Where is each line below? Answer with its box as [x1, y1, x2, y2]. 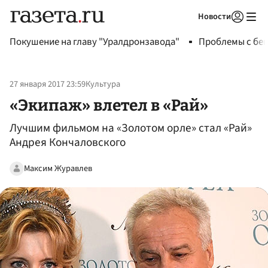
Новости [198, 10, 231, 23]
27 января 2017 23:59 [10, 78, 86, 91]
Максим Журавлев [24, 162, 92, 175]
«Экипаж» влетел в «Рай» [10, 95, 208, 115]
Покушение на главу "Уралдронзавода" [10, 35, 179, 49]
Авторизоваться [160, 26, 217, 37]
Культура [86, 78, 120, 91]
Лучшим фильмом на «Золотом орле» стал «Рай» [10, 120, 252, 137]
